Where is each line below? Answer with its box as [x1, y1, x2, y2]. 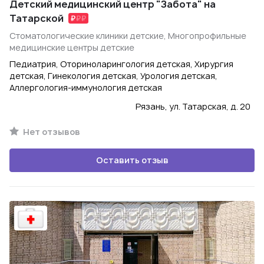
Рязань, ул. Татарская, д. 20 [136, 101, 250, 112]
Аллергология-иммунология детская [9, 82, 162, 93]
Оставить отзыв [95, 154, 169, 166]
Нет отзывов [21, 126, 80, 137]
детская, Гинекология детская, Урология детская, [9, 70, 217, 81]
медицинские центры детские [9, 42, 134, 53]
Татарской [9, 12, 64, 25]
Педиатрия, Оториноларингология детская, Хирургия [9, 58, 233, 70]
